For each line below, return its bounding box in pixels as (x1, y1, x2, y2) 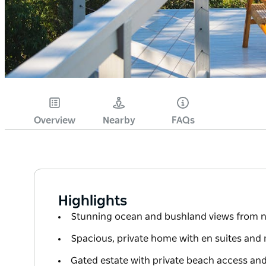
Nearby (102, 116, 135, 126)
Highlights (58, 194, 127, 209)
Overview (34, 116, 75, 126)
